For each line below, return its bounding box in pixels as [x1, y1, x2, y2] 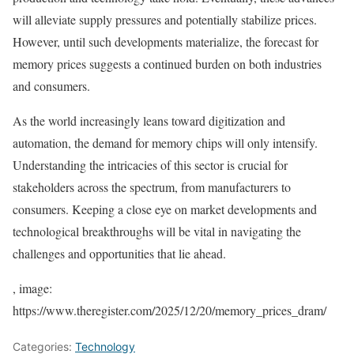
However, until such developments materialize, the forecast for [13, 33, 318, 51]
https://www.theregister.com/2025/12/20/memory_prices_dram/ [13, 302, 326, 319]
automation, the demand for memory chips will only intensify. [13, 134, 318, 152]
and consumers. [13, 77, 90, 95]
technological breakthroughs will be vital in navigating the [13, 223, 301, 240]
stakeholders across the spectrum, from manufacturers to [13, 179, 291, 196]
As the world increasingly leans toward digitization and [13, 112, 285, 130]
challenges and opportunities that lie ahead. [13, 245, 226, 262]
